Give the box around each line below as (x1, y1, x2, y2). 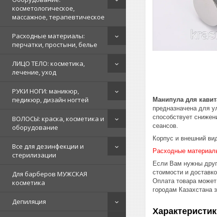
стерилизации (12, 151, 56, 160)
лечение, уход (12, 68, 56, 77)
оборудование (12, 123, 58, 132)
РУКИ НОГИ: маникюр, (12, 87, 79, 96)
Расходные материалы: (12, 31, 85, 41)
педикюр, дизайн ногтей (12, 95, 89, 105)
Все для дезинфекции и (12, 142, 84, 151)
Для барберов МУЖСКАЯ (12, 170, 87, 179)
